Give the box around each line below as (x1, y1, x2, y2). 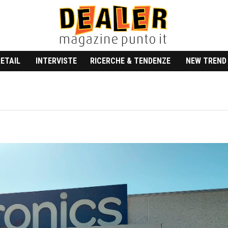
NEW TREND (186, 56, 226, 66)
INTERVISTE (36, 56, 77, 66)
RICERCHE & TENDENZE (90, 56, 170, 66)
